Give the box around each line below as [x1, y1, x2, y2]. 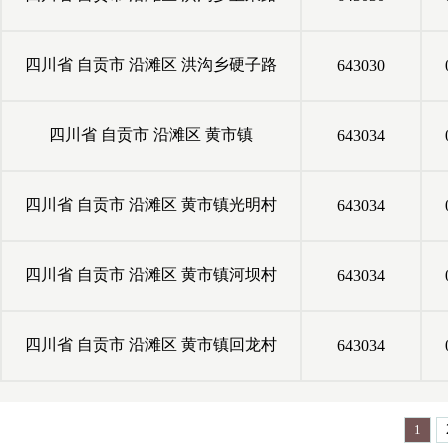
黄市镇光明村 [177, 196, 277, 213]
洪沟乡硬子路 [177, 56, 277, 73]
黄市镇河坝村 [177, 266, 277, 283]
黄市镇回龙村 [177, 336, 277, 353]
